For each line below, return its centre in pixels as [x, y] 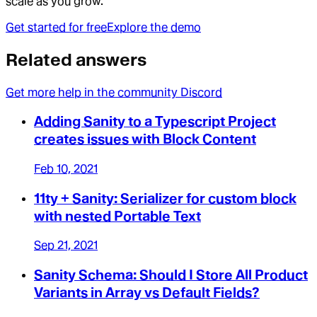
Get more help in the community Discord [114, 92]
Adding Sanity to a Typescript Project [155, 122]
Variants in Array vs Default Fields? [147, 293]
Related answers [76, 59]
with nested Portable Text [117, 216]
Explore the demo [154, 27]
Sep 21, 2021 [66, 246]
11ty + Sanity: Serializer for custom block [165, 198]
